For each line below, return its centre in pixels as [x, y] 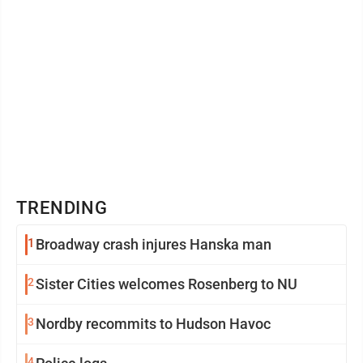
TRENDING [62, 208]
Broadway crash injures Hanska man [154, 244]
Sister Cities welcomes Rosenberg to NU [167, 284]
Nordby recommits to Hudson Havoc [153, 324]
